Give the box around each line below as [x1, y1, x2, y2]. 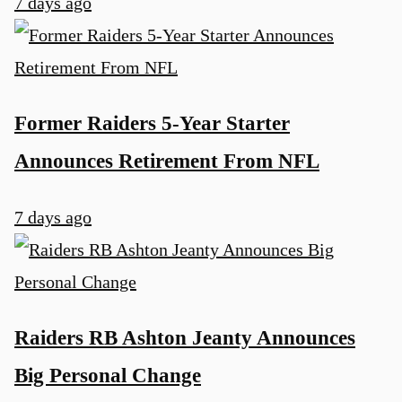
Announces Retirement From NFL [14, 149, 319, 173]
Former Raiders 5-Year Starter [14, 111, 290, 135]
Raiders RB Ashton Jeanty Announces [14, 326, 355, 349]
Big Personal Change [14, 363, 201, 387]
